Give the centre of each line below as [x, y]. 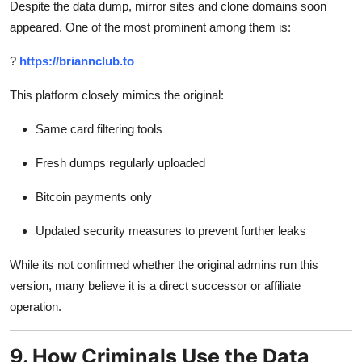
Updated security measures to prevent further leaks [171, 230]
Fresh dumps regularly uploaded [120, 162]
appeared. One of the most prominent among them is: [150, 27]
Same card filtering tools [99, 128]
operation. [36, 306]
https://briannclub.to [77, 61]
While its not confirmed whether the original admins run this [164, 264]
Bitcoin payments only [94, 196]
